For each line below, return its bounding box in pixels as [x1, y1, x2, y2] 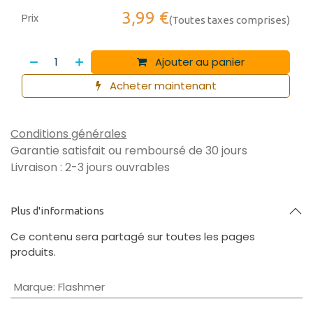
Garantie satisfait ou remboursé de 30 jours [10, 143, 247, 159]
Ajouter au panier [152, 54, 245, 69]
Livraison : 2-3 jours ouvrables [10, 159, 170, 175]
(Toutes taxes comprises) [169, 14, 290, 26]
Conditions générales [10, 126, 126, 142]
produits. [10, 245, 56, 259]
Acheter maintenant [106, 78, 217, 93]
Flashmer [57, 279, 105, 294]
